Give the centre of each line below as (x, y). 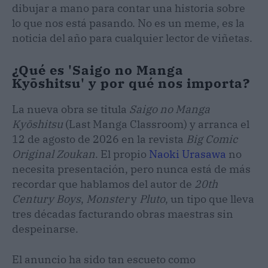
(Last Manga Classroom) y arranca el (156, 124)
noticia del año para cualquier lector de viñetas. (132, 38)
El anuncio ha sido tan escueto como (104, 259)
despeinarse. (45, 229)
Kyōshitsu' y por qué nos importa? (131, 83)
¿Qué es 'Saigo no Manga (98, 69)
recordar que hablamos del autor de (103, 184)
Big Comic (212, 139)
